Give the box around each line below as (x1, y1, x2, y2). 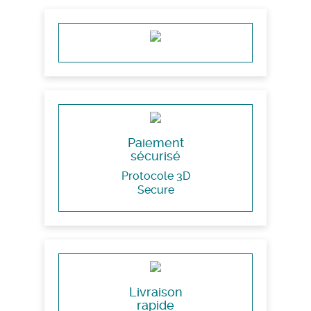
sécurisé (131, 149, 180, 163)
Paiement (127, 135, 184, 150)
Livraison (128, 285, 183, 299)
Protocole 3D (121, 169, 190, 183)
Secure (137, 183, 174, 196)
